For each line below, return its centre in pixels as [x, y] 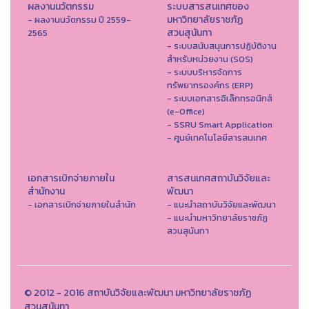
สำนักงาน [46, 191]
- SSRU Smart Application [219, 124]
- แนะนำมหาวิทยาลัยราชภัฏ [217, 217]
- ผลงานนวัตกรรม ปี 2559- [79, 19]
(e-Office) [186, 111]
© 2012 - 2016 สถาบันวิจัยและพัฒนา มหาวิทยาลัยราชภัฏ [138, 292]
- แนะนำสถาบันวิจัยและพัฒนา [221, 204]
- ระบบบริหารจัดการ [204, 72]
